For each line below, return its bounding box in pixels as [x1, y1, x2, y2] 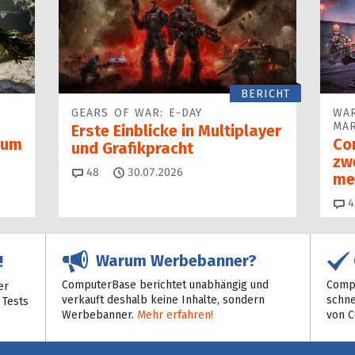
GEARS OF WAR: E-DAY [71, 106, 202, 120]
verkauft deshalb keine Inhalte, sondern [62, 293, 265, 307]
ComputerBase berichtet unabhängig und [62, 278, 269, 292]
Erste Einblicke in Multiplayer [71, 121, 281, 140]
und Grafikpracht [71, 139, 193, 158]
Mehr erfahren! [137, 308, 214, 323]
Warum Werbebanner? [88, 251, 258, 271]
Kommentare [98, 165, 164, 179]
